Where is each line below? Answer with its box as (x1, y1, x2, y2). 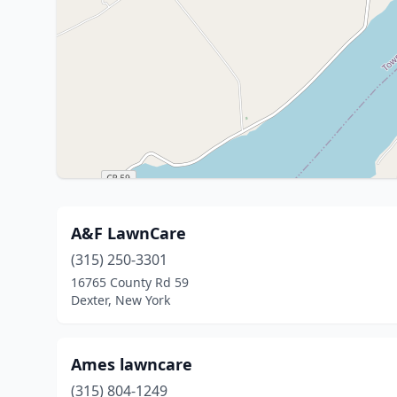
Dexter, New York (71, 292, 170, 308)
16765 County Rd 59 (71, 274, 189, 291)
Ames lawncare (71, 354, 192, 375)
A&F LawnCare (71, 222, 186, 244)
